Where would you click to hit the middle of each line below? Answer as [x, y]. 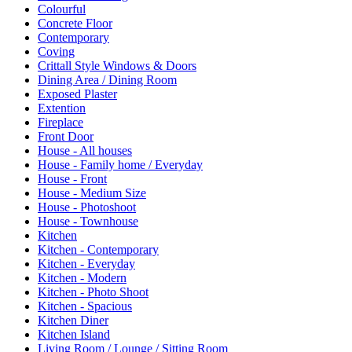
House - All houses [85, 150]
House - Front [72, 178]
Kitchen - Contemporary [98, 249]
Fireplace [60, 122]
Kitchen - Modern [82, 277]
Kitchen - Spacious [85, 306]
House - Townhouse [88, 221]
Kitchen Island [74, 334]
